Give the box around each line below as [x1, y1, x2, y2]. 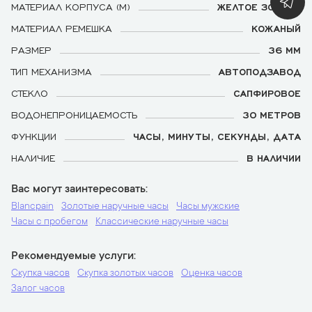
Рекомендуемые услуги [11, 250, 134, 263]
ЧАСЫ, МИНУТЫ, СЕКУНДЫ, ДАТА [133, 130, 301, 141]
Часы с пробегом [11, 217, 88, 228]
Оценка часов [181, 268, 242, 279]
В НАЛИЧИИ [247, 152, 301, 163]
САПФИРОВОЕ [233, 87, 301, 98]
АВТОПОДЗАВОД [219, 65, 301, 77]
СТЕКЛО [11, 87, 48, 98]
